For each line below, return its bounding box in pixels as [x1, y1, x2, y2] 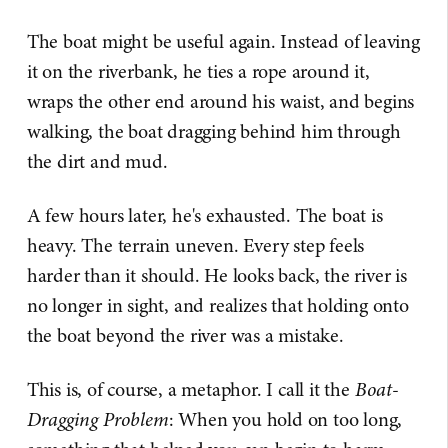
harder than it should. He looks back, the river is [26, 262, 407, 290]
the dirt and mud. [26, 148, 168, 176]
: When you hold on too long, [168, 406, 403, 434]
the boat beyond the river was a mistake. [26, 322, 344, 350]
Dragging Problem [26, 406, 169, 434]
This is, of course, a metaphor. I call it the [26, 376, 355, 404]
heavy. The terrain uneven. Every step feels [26, 232, 365, 260]
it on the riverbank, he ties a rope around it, [26, 58, 370, 86]
